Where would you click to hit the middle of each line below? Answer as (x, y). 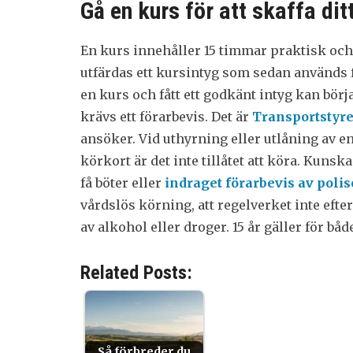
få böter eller (123, 183)
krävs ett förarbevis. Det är (166, 117)
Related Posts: (136, 273)
